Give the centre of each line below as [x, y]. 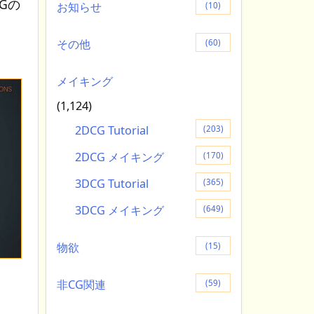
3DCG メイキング [119, 210]
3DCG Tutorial [111, 183]
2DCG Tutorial [111, 130]
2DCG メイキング [119, 157]
